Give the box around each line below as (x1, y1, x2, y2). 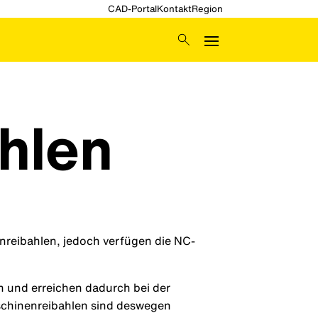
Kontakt (156, 2, 192, 16)
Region (191, 2, 223, 16)
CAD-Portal (107, 2, 157, 16)
